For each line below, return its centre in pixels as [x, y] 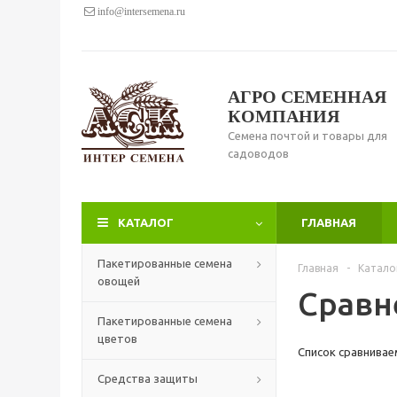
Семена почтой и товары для [307, 136]
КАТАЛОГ [146, 222]
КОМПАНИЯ [284, 116]
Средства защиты [148, 378]
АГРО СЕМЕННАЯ [307, 97]
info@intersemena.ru [140, 12]
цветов [117, 339]
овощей [119, 281]
